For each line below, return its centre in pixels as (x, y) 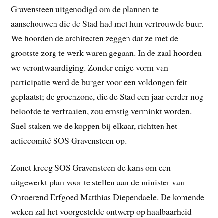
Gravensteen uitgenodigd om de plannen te (85, 9)
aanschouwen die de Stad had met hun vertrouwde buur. (109, 23)
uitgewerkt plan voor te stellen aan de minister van (98, 182)
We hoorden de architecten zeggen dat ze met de (95, 38)
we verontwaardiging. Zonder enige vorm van (90, 67)
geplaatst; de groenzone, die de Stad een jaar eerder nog (107, 96)
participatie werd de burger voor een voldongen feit (99, 82)
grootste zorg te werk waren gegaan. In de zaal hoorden (107, 52)
